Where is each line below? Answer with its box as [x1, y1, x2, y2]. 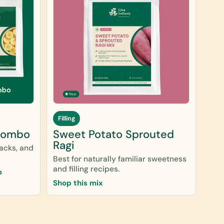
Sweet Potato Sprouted [53, 126, 174, 141]
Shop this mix [53, 177, 103, 188]
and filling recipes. [53, 163, 119, 174]
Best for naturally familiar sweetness [53, 153, 186, 164]
